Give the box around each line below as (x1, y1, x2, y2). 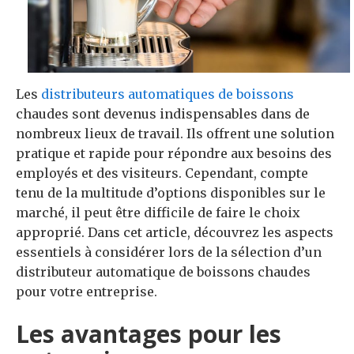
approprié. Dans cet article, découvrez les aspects (16, 224, 333, 240)
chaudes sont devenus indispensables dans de (16, 105, 310, 122)
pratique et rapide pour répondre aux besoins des (16, 145, 332, 161)
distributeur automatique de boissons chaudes (16, 263, 311, 280)
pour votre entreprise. (16, 283, 157, 299)
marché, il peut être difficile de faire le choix (16, 204, 300, 220)
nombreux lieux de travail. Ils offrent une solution (16, 125, 334, 141)
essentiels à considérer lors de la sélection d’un (16, 243, 322, 260)
